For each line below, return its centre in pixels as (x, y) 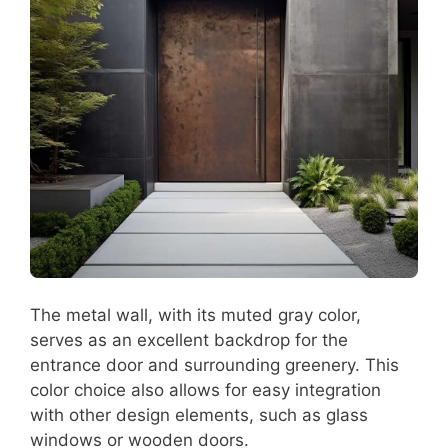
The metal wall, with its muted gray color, (195, 315)
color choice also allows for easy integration (205, 390)
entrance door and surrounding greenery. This (214, 365)
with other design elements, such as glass (199, 415)
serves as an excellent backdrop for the (189, 340)
